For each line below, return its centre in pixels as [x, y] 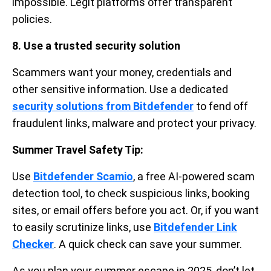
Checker [33, 244]
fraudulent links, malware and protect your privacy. [134, 123]
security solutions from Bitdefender [103, 106]
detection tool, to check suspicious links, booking [131, 194]
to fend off [221, 106]
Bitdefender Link [195, 227]
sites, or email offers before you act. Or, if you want [135, 211]
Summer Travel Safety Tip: [78, 150]
